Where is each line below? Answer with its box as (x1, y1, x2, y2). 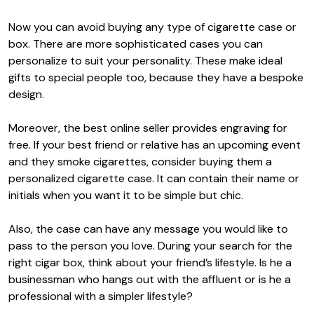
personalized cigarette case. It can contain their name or (8, 170, 299, 186)
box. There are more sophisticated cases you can (8, 36, 263, 51)
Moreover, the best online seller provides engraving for (8, 120, 287, 135)
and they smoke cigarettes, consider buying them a (8, 153, 272, 169)
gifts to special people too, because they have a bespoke (8, 69, 303, 85)
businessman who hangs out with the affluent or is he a (8, 271, 291, 287)
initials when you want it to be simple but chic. (8, 187, 243, 203)
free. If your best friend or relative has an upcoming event (8, 137, 301, 152)
